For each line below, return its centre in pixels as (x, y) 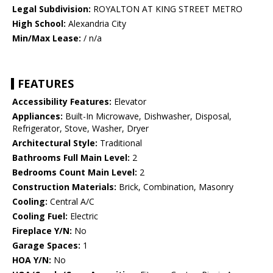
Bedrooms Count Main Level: (75, 172)
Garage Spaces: (46, 246)
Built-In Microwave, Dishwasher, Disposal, (147, 116)
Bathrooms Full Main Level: (71, 158)
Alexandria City (96, 24)
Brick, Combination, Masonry (175, 187)
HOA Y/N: (32, 260)
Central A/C (71, 202)
